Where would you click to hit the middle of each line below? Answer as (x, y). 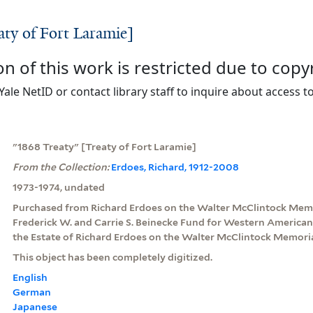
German (31, 292)
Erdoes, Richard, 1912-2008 (175, 167)
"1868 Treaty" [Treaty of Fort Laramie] (104, 146)
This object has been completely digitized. (112, 257)
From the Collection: (61, 167)
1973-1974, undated (58, 187)
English (30, 277)
